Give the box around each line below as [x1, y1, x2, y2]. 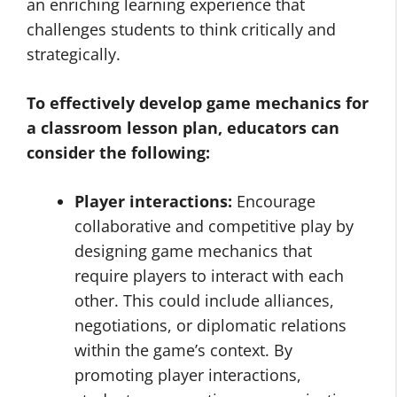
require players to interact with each [74, 265, 344, 286]
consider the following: [27, 142, 210, 163]
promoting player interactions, [74, 364, 301, 385]
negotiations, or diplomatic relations [74, 315, 346, 336]
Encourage [232, 191, 315, 212]
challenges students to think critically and [27, 19, 336, 40]
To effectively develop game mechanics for [27, 92, 369, 113]
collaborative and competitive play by [74, 215, 354, 237]
